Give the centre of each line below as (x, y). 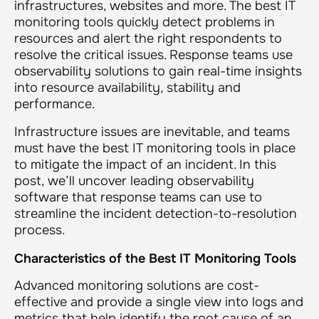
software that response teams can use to (138, 197)
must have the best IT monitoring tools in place (155, 148)
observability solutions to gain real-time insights (158, 71)
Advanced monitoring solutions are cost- (137, 285)
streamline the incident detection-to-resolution (156, 213)
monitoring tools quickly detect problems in (145, 22)
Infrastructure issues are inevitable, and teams (152, 131)
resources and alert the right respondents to (148, 38)
